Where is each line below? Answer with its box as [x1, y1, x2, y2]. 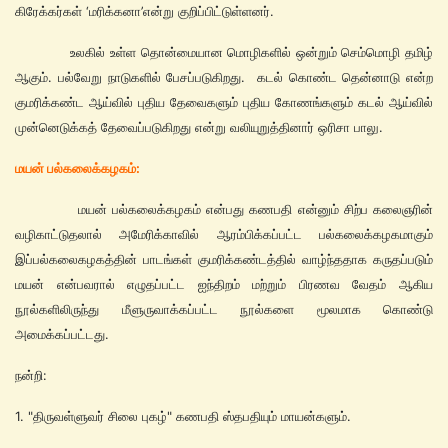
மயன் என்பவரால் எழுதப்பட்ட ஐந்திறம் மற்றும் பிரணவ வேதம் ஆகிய [15, 276, 433, 292]
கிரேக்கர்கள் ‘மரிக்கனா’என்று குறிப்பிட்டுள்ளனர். [15, 3, 294, 19]
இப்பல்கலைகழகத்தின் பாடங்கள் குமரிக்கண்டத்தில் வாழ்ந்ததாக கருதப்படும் [15, 251, 433, 267]
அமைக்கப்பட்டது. [15, 326, 109, 342]
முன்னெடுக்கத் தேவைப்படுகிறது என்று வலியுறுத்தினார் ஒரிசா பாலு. [15, 119, 383, 135]
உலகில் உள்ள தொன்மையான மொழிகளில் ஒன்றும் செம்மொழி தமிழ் [15, 44, 433, 60]
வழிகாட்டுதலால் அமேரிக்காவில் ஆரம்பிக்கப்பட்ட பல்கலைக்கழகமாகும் [15, 226, 433, 242]
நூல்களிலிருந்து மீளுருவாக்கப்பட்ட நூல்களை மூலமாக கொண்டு [15, 301, 433, 317]
